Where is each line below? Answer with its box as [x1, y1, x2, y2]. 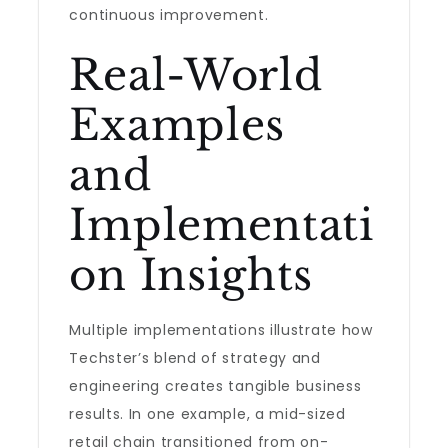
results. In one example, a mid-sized [69, 404, 346, 424]
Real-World [69, 49, 323, 101]
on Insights [69, 249, 314, 301]
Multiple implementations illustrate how [69, 320, 373, 340]
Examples [69, 99, 286, 151]
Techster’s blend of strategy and [69, 348, 321, 368]
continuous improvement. [69, 5, 269, 25]
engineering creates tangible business [69, 376, 362, 396]
